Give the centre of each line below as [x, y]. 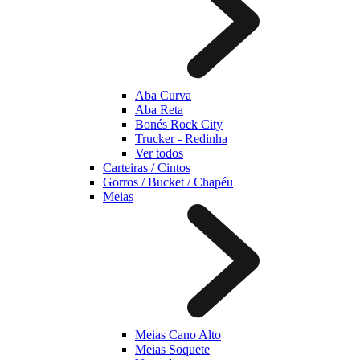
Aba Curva [163, 95]
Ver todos [159, 153]
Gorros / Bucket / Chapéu [168, 182]
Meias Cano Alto [178, 335]
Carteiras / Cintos [147, 168]
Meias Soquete [172, 349]
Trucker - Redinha [181, 139]
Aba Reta [159, 110]
